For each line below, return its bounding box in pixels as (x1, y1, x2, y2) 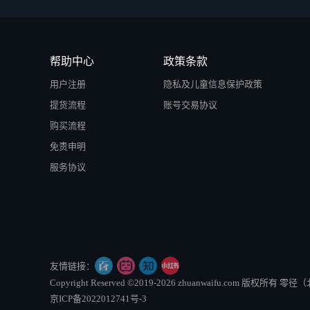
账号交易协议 (163, 100, 217, 110)
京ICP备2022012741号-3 (50, 293, 147, 304)
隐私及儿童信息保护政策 (163, 79, 262, 89)
